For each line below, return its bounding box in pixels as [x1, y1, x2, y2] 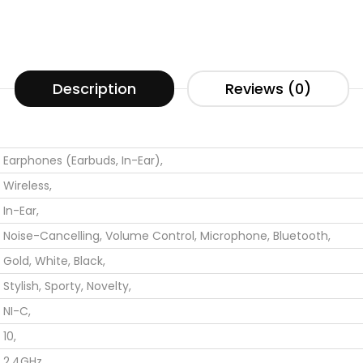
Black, [74, 252, 105, 269]
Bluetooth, [273, 227, 331, 244]
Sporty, [45, 277, 83, 294]
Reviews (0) [224, 78, 311, 99]
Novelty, [87, 277, 131, 294]
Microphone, [200, 227, 270, 244]
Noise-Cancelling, [3, 227, 102, 244]
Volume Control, [105, 227, 197, 244]
